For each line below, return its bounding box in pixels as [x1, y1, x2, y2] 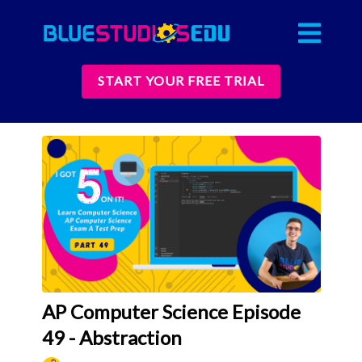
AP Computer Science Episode [41, 299, 301, 323]
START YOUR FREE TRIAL [98, 72, 264, 88]
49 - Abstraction [41, 325, 182, 349]
